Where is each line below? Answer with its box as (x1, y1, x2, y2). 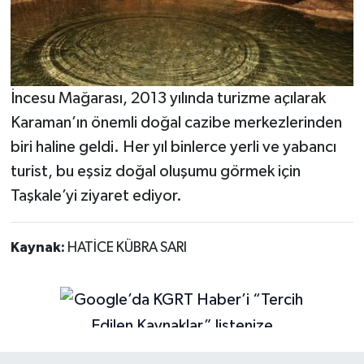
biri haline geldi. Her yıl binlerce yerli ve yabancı (10, 138, 336, 155)
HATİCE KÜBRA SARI (67, 240, 187, 255)
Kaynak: (10, 240, 67, 255)
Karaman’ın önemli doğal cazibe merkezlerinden (10, 114, 342, 131)
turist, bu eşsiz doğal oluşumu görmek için (10, 162, 301, 180)
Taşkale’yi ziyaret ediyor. (10, 187, 182, 204)
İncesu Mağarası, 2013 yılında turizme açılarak (10, 89, 326, 106)
